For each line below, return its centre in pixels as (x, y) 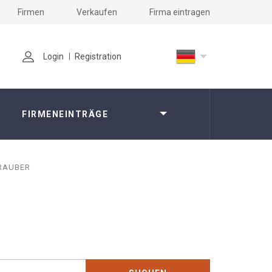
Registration (98, 56)
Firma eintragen (180, 12)
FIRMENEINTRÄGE (65, 114)
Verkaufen (97, 12)
